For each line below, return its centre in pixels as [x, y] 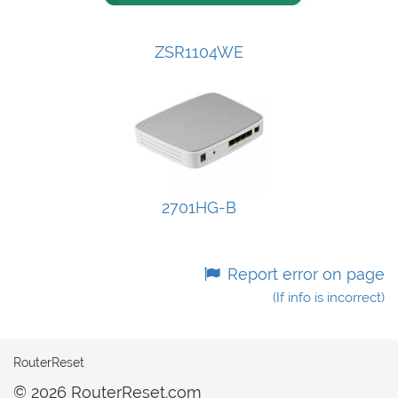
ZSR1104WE [199, 52]
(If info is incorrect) [329, 298]
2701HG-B [199, 207]
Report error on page [304, 274]
